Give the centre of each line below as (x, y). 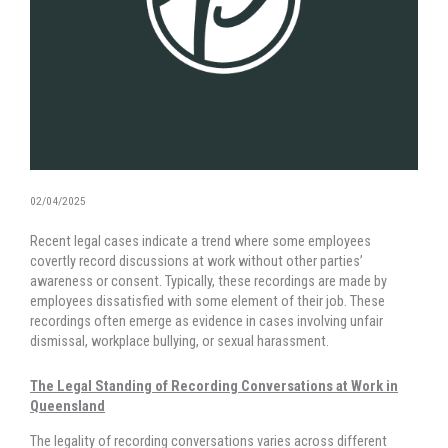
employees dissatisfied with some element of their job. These (207, 301)
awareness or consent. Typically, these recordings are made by (208, 281)
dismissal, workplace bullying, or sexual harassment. (179, 341)
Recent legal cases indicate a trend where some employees (200, 241)
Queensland (67, 406)
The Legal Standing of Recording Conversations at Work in (214, 386)
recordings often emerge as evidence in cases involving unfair (206, 321)
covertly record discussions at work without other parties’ (196, 261)
